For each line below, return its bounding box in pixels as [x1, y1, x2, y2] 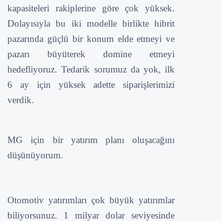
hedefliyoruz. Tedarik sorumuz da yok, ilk [7, 64, 175, 74]
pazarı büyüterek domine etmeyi [7, 48, 175, 59]
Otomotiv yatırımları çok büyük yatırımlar [7, 194, 175, 205]
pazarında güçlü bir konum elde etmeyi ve [7, 33, 175, 44]
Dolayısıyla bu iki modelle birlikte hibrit [7, 18, 175, 29]
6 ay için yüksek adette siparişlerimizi [7, 79, 175, 90]
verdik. [7, 94, 34, 105]
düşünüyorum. [7, 149, 63, 160]
